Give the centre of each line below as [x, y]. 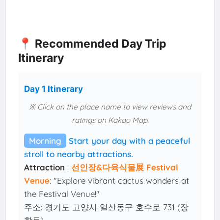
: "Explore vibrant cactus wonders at [120, 181]
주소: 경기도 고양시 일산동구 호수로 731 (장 [107, 207]
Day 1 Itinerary [54, 89]
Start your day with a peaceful [130, 141]
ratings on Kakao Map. [110, 120]
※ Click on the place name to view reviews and [110, 107]
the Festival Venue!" [62, 194]
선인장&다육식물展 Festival [125, 167]
